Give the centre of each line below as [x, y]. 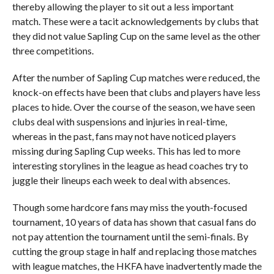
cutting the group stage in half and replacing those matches [134, 251]
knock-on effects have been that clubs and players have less [136, 92]
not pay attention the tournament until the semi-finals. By [130, 236]
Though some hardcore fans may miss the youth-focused [129, 207]
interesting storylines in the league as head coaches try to [130, 165]
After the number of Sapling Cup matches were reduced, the [136, 77]
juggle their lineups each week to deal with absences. [121, 180]
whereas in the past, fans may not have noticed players [124, 136]
